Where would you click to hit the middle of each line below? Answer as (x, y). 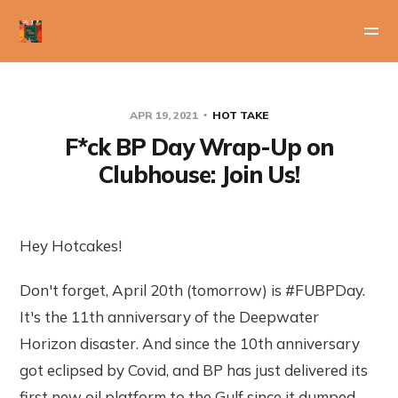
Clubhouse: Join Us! (199, 175)
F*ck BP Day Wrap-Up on (199, 147)
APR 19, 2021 (165, 115)
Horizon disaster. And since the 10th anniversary (190, 343)
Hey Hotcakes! (71, 246)
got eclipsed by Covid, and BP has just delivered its (194, 370)
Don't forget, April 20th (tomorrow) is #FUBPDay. (193, 290)
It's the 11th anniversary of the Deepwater (170, 317)
